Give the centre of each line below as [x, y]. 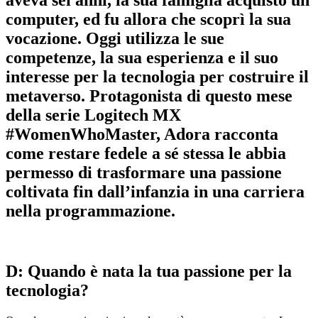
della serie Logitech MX [93, 115]
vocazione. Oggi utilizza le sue [115, 38]
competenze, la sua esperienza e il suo [142, 57]
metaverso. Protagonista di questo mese [149, 95]
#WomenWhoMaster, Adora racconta [142, 134]
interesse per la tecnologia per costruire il [157, 76]
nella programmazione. [91, 210]
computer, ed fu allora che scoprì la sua [148, 19]
